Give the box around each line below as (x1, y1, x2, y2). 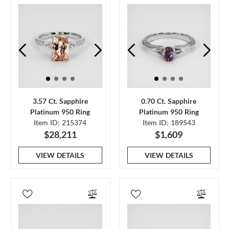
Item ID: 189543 (142, 118, 195, 127)
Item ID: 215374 (34, 118, 87, 127)
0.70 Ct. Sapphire (141, 96, 197, 105)
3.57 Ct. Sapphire (32, 96, 88, 105)
